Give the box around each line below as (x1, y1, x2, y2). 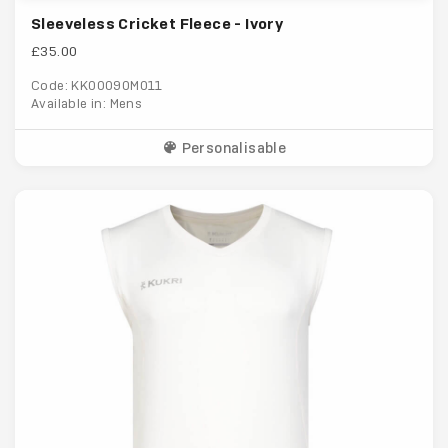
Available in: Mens (31, 96, 143, 112)
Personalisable (178, 140, 287, 157)
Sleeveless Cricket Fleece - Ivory (31, 14, 284, 34)
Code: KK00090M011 (31, 78, 163, 94)
